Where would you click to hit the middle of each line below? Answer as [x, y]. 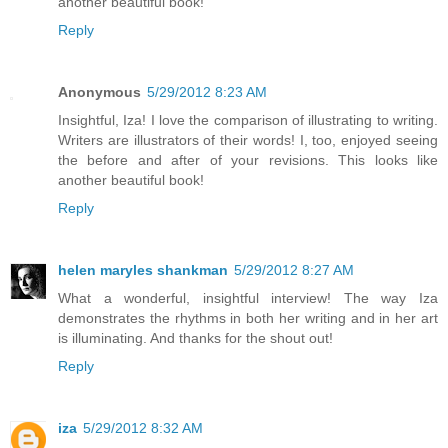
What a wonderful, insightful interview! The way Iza [248, 298]
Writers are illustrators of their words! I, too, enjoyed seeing [248, 140]
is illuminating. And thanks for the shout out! [195, 338]
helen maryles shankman [143, 270]
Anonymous [99, 92]
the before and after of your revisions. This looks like [248, 160]
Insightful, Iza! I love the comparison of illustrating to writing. [248, 120]
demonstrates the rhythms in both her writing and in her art [248, 318]
